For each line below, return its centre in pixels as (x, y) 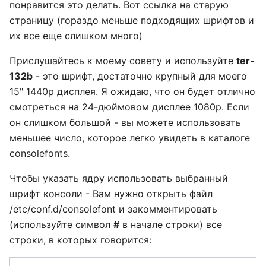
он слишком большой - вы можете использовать (125, 122)
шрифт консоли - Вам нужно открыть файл (111, 193)
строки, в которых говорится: (80, 240)
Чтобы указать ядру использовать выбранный (119, 178)
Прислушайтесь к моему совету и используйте (123, 60)
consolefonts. (40, 153)
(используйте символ (61, 224)
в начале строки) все (171, 224)
